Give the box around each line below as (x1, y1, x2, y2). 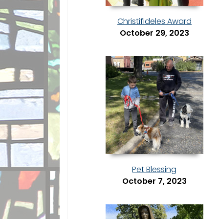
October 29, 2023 (119, 27, 189, 39)
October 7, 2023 (122, 175, 187, 187)
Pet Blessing (132, 164, 177, 175)
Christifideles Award (117, 16, 192, 27)
